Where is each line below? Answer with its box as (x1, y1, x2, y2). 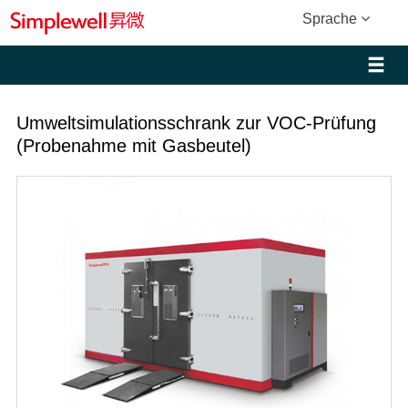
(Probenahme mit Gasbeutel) (15, 136, 251, 156)
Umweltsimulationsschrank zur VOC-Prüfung (15, 113, 376, 133)
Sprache (301, 11, 361, 26)
